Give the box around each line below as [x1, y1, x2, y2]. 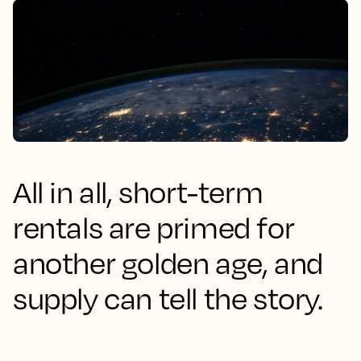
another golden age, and [13, 245, 323, 280]
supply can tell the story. [13, 280, 323, 316]
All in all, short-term [13, 174, 263, 210]
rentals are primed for [13, 210, 295, 245]
